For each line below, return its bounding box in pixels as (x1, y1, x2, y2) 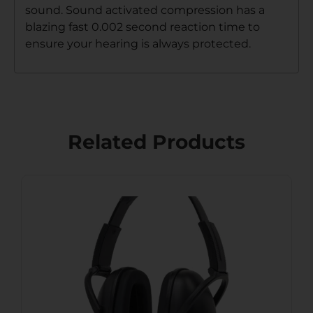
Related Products (68, 130, 245, 154)
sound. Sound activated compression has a (25, 3, 265, 17)
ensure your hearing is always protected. (25, 36, 251, 50)
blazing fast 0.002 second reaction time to (25, 20, 260, 34)
